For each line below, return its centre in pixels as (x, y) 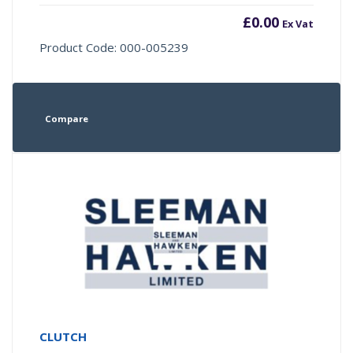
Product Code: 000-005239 (114, 48)
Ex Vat (297, 24)
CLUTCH (63, 336)
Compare (66, 119)
